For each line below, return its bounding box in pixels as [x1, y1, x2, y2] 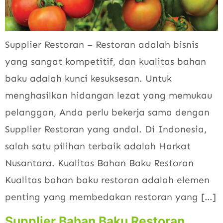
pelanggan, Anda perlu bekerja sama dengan [5, 107, 210, 118]
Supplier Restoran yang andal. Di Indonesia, [5, 123, 207, 135]
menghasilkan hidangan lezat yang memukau [5, 90, 212, 102]
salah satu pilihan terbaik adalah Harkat [5, 140, 191, 152]
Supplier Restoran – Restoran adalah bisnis [5, 39, 199, 51]
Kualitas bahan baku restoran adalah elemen [5, 174, 210, 186]
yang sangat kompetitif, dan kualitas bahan [5, 56, 206, 68]
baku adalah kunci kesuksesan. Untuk [5, 73, 172, 85]
